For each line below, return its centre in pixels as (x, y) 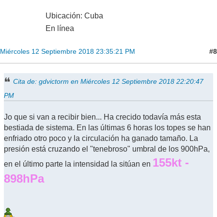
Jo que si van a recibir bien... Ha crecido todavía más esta (102, 117)
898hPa (24, 179)
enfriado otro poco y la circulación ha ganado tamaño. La (101, 139)
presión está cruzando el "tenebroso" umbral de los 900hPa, (107, 149)
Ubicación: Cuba (74, 16)
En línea (60, 29)
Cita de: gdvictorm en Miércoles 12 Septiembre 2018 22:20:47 (108, 82)
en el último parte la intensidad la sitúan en (78, 164)
